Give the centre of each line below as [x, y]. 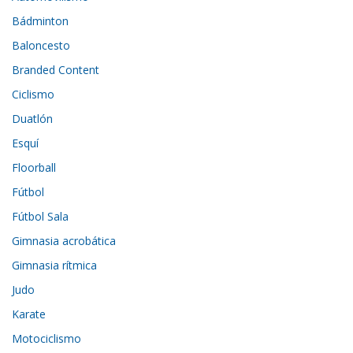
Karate [29, 314]
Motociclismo [47, 339]
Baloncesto [41, 46]
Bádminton [41, 21]
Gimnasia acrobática [64, 241]
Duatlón [33, 119]
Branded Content [56, 70]
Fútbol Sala [41, 217]
